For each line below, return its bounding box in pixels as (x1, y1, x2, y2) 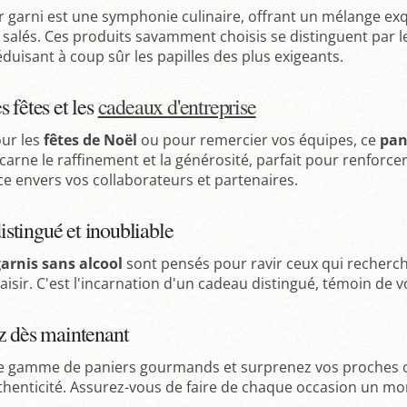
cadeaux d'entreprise (97, 91, 256, 121)
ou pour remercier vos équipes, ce (137, 129, 381, 150)
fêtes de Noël (44, 129, 138, 150)
